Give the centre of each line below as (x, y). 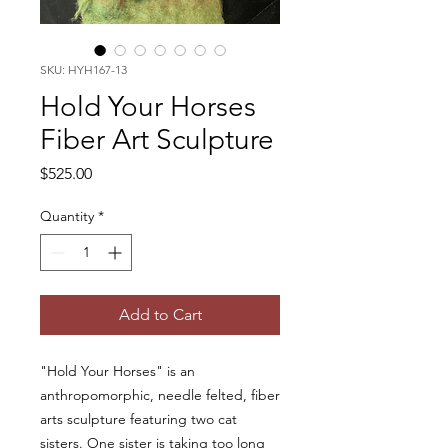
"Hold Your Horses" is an (117, 371)
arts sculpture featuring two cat (138, 419)
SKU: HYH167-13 (83, 69)
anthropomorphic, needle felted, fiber (160, 395)
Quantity (67, 216)
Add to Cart (160, 314)
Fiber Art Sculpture (157, 139)
